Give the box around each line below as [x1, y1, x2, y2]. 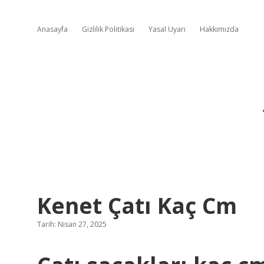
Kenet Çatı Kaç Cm [37, 190, 237, 220]
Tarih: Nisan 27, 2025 [37, 219, 107, 229]
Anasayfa [37, 24, 68, 34]
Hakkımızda [200, 24, 239, 34]
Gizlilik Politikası [82, 24, 134, 34]
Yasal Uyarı [148, 24, 186, 34]
